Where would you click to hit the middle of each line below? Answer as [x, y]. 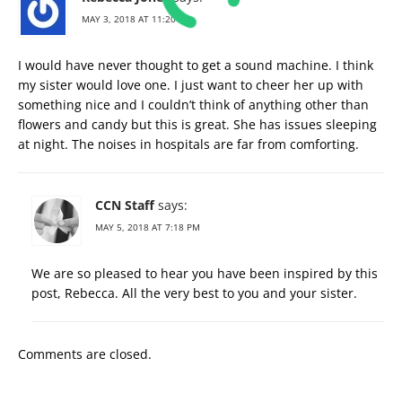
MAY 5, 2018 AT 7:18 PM [148, 227]
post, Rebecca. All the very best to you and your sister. [194, 293]
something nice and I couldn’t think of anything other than [193, 104]
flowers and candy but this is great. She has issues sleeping [197, 124]
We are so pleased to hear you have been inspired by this [205, 273]
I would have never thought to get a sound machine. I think [196, 65]
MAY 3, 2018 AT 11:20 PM [137, 18]
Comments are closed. [85, 354]
